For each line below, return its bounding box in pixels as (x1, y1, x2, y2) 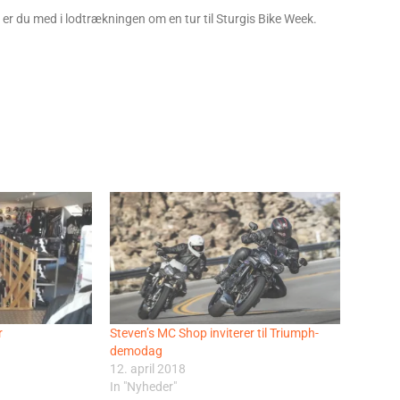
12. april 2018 (109, 361, 186, 376)
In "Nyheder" (109, 379, 177, 394)
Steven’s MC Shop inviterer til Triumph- (109, 325, 319, 340)
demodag (109, 343, 162, 358)
